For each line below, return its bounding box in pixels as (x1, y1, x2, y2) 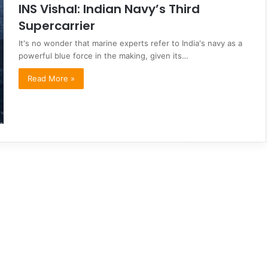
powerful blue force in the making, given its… (19, 50, 188, 60)
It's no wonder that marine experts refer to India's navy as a (19, 38, 242, 48)
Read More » (28, 73, 75, 83)
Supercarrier (19, 17, 95, 34)
